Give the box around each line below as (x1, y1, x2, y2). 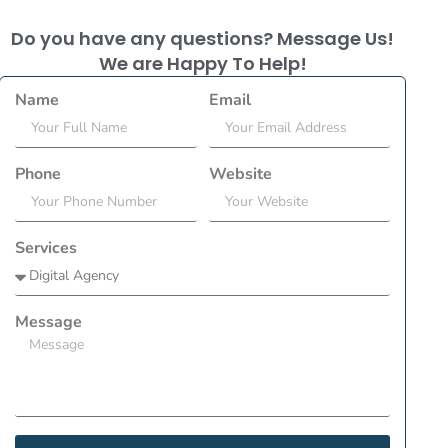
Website (208, 163, 272, 186)
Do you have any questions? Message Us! (11, 26, 395, 52)
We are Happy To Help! (98, 51, 307, 77)
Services (15, 237, 78, 260)
